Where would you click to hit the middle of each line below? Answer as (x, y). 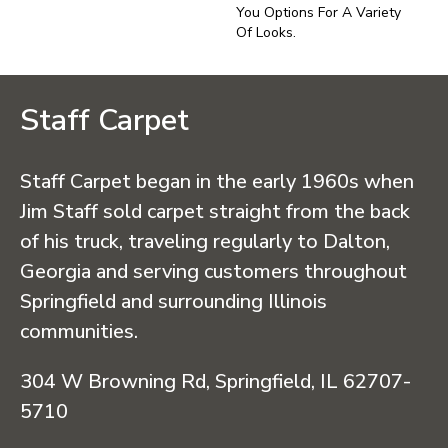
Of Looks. (266, 33)
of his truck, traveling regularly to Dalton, (205, 242)
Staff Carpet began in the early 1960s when (217, 182)
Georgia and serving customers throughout (213, 272)
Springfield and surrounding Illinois (173, 302)
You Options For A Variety (318, 13)
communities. (79, 332)
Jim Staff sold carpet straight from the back (215, 212)
